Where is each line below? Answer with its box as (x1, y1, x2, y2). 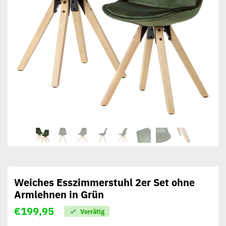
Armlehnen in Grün (14, 188, 104, 202)
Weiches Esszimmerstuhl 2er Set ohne (14, 176, 195, 190)
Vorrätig (80, 207, 104, 216)
